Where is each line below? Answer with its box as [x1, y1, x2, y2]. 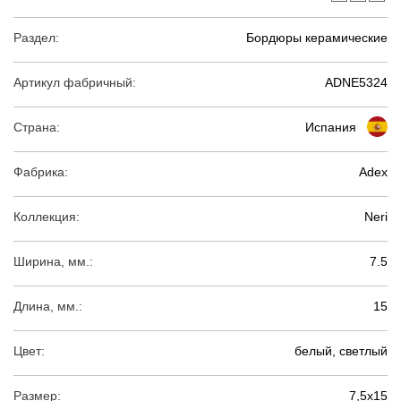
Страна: [13, 120, 60, 134]
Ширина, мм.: [13, 254, 93, 269]
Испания [305, 120, 356, 134]
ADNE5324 [325, 75, 388, 90]
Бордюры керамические [246, 30, 388, 45]
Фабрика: [13, 165, 68, 179]
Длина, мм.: [13, 299, 82, 313]
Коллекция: [13, 209, 80, 224]
